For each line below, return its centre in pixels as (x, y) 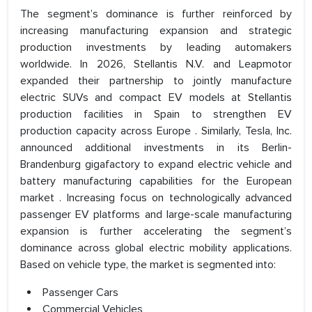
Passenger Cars (80, 293)
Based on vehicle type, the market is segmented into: (148, 265)
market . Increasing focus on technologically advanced (156, 198)
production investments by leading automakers (156, 48)
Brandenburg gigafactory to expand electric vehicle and (156, 165)
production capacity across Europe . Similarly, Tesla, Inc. (156, 131)
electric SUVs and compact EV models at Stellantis (156, 98)
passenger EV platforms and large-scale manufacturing (156, 215)
